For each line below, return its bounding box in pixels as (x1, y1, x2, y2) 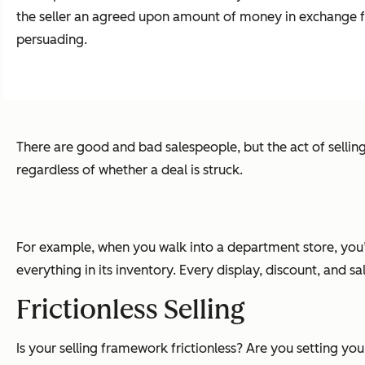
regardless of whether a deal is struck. (16, 161, 243, 178)
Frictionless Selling (16, 294, 245, 326)
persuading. (16, 31, 87, 47)
